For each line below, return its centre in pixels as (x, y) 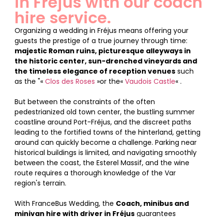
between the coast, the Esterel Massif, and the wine (102, 163)
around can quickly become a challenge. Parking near (106, 143)
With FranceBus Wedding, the (65, 204)
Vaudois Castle (150, 82)
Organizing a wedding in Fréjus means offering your (101, 31)
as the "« (30, 82)
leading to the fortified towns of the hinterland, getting (108, 132)
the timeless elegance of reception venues (95, 71)
